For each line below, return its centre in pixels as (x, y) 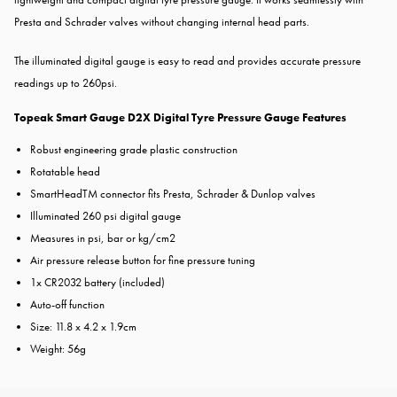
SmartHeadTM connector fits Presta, (113, 194)
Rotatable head (65, 172)
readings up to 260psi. (66, 83)
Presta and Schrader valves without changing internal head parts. (162, 22)
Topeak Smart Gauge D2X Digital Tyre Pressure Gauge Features (180, 118)
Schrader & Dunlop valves (256, 194)
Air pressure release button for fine (109, 261)
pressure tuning (221, 261)
